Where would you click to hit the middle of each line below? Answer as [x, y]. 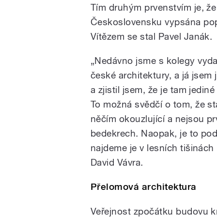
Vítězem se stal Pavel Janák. [152, 37]
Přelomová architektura [144, 187]
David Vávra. [117, 163]
